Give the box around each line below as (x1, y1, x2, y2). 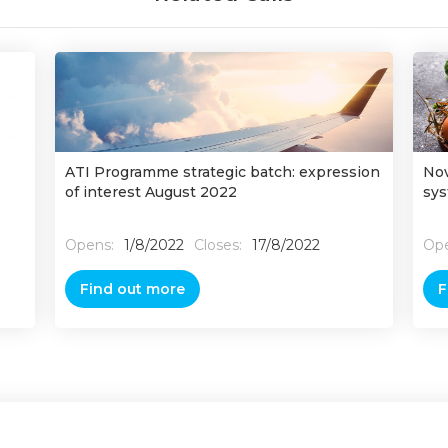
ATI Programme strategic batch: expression (64, 163, 380, 181)
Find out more (79, 280, 185, 298)
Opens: (64, 236, 114, 254)
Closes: (193, 236, 242, 254)
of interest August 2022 (64, 183, 237, 201)
